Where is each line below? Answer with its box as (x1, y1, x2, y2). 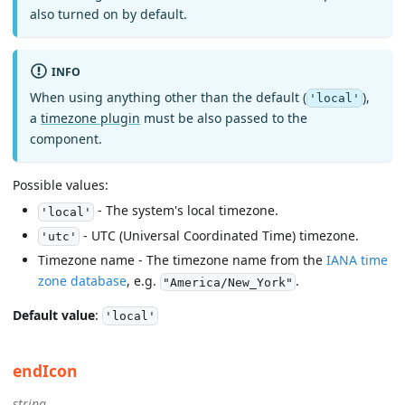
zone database (38, 271, 127, 289)
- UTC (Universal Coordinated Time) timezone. (79, 226, 359, 244)
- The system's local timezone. (93, 202, 278, 220)
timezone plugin (41, 109, 140, 127)
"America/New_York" (162, 275, 293, 289)
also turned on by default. (30, 5, 187, 23)
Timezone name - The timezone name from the (38, 250, 326, 268)
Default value (13, 306, 95, 324)
